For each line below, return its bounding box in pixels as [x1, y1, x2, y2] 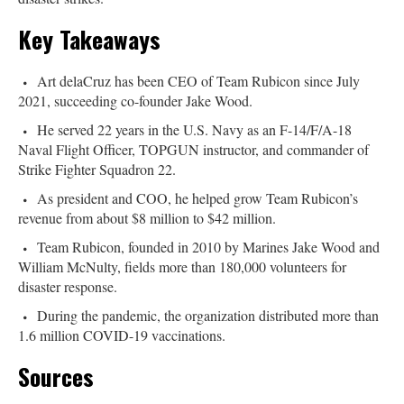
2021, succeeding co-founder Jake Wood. [18, 90, 252, 110]
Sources [18, 358, 94, 394]
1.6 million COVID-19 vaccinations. [18, 325, 225, 344]
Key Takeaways [18, 21, 161, 57]
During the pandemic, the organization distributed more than [37, 305, 379, 325]
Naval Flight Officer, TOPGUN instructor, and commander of [18, 139, 369, 159]
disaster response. [18, 276, 117, 296]
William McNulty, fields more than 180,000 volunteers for [18, 256, 346, 276]
